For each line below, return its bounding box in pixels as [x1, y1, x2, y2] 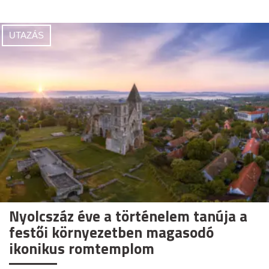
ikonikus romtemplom [9, 237, 154, 260]
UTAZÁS [9, 30, 44, 41]
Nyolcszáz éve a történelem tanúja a [9, 204, 247, 228]
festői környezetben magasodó [9, 220, 214, 244]
